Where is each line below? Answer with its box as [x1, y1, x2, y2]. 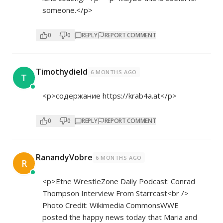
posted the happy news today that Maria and [42, 212, 197, 222]
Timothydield [36, 66, 88, 77]
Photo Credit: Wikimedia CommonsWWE [42, 200, 179, 210]
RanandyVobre [36, 152, 93, 163]
